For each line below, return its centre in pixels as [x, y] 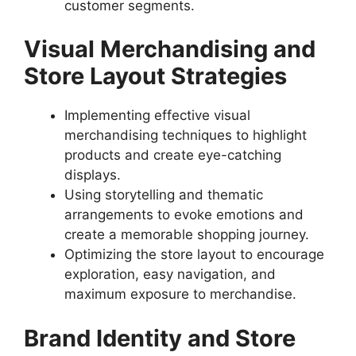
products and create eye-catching [173, 155]
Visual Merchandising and [170, 49]
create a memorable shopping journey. [187, 234]
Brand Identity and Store [160, 338]
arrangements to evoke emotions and [184, 215]
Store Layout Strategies [155, 76]
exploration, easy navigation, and [170, 274]
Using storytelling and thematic [164, 195]
